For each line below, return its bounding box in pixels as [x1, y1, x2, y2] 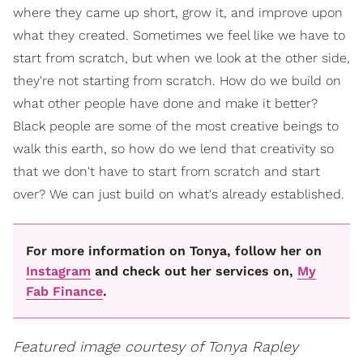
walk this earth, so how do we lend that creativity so [13, 141, 334, 157]
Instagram [26, 263, 91, 279]
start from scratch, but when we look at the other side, [13, 50, 350, 66]
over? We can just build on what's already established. [13, 186, 344, 203]
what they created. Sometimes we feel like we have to [13, 28, 345, 44]
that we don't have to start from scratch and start [13, 164, 320, 180]
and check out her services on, [91, 263, 297, 279]
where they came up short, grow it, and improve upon [13, 5, 343, 21]
